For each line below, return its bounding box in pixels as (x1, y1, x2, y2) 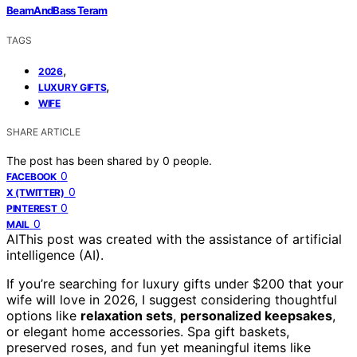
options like (6, 307, 80, 324)
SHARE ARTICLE (6, 125, 80, 138)
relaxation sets (80, 307, 173, 324)
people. (173, 153, 212, 167)
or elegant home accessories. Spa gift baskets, (6, 323, 289, 339)
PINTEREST (6, 202, 57, 214)
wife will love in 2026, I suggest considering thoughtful (6, 291, 337, 308)
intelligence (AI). (6, 246, 104, 263)
